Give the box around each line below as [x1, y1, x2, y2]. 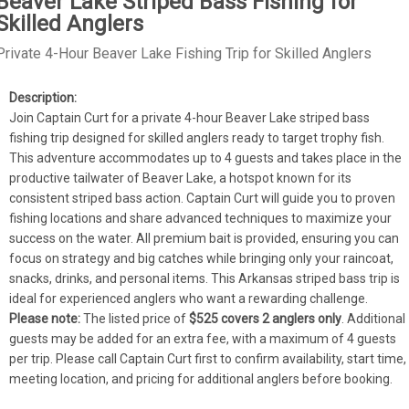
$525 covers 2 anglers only [189, 310, 342, 326]
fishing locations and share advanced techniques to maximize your [9, 210, 393, 225]
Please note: [9, 310, 81, 326]
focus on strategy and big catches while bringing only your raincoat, [9, 250, 394, 266]
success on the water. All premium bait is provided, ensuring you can [9, 230, 400, 246]
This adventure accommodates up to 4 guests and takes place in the [9, 150, 403, 165]
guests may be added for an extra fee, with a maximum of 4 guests [9, 330, 397, 346]
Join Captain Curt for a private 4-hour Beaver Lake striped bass [9, 110, 371, 125]
